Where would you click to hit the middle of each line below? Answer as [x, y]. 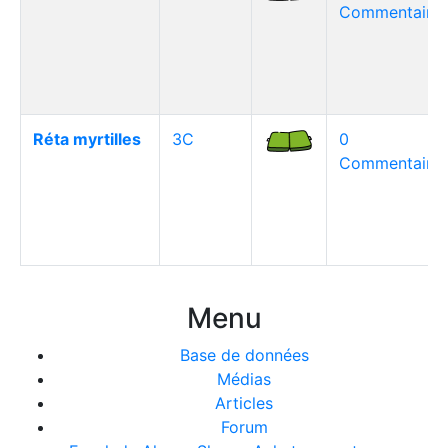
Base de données [244, 355]
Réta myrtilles [87, 139]
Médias [244, 379]
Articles [244, 403]
